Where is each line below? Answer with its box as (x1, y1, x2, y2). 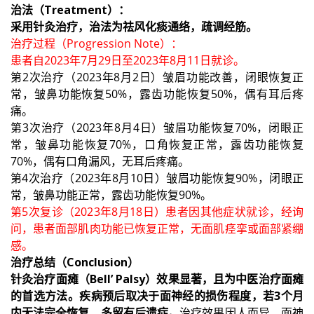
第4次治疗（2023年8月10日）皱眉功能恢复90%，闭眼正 (11, 170, 303, 186)
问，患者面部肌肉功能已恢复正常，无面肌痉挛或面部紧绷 (11, 220, 303, 236)
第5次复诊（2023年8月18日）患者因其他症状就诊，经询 (11, 203, 303, 219)
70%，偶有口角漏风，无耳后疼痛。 (11, 153, 189, 169)
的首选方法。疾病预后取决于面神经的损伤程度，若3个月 (11, 287, 303, 303)
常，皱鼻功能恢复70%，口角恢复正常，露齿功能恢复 (11, 136, 303, 152)
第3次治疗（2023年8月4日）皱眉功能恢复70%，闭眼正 (11, 119, 303, 135)
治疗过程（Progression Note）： (11, 35, 182, 51)
